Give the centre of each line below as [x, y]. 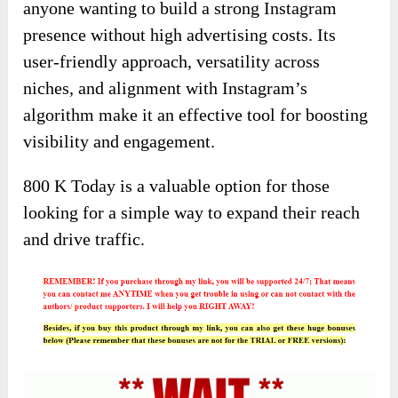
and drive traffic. [84, 239]
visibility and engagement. [119, 142]
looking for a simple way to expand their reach [192, 213]
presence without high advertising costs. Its [180, 35]
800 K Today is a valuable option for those [177, 186]
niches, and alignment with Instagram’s [166, 88]
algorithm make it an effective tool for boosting [196, 115]
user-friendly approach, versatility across [172, 62]
